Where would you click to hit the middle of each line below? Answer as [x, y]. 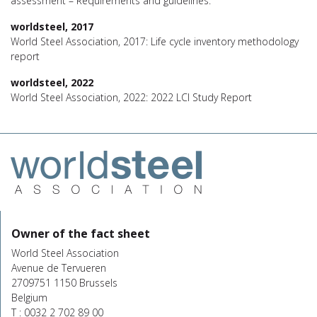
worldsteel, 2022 [52, 82]
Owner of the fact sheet [81, 233]
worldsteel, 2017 [52, 26]
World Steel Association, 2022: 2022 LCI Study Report [131, 97]
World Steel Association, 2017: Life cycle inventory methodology [155, 41]
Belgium [29, 297]
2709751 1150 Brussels [64, 282]
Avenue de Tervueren [59, 267]
